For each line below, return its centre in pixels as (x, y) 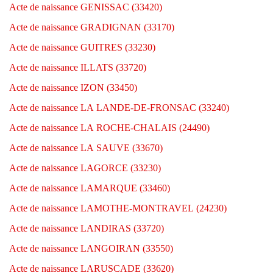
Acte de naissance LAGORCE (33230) (85, 168)
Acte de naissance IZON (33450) (73, 87)
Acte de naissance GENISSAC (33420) (86, 7)
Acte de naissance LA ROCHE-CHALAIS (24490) (109, 128)
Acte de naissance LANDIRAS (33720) (87, 228)
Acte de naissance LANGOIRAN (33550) (91, 248)
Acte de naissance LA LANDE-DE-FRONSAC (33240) (119, 108)
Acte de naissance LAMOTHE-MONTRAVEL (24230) (118, 208)
